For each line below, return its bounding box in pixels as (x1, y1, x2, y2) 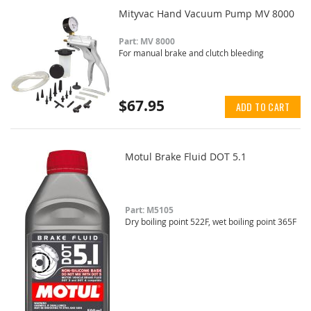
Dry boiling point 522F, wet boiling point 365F (124, 215, 296, 227)
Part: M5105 (124, 203, 174, 216)
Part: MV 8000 (119, 35, 176, 47)
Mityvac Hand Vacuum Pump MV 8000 (119, 6, 295, 20)
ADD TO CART (235, 99, 289, 114)
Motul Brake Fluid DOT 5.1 (124, 149, 246, 163)
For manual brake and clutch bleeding (119, 47, 264, 58)
